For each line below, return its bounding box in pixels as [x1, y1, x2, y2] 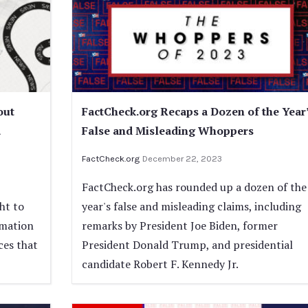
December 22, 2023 [142, 153, 222, 164]
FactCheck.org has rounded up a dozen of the [81, 179, 307, 195]
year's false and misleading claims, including [81, 199, 301, 214]
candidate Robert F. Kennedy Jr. [81, 256, 239, 272]
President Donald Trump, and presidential [81, 237, 293, 253]
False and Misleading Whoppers [81, 123, 254, 139]
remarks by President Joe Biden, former [81, 218, 278, 234]
